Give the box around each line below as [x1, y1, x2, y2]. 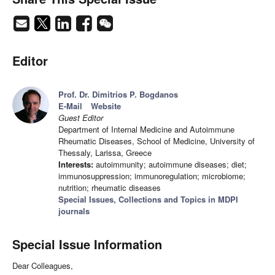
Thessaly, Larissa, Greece [58, 147, 152, 159]
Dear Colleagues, [12, 260, 73, 272]
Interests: [58, 158, 93, 171]
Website [91, 100, 121, 112]
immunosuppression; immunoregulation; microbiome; [58, 170, 246, 182]
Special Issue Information [12, 235, 162, 254]
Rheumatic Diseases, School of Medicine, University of [58, 135, 255, 147]
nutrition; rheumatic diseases [58, 182, 161, 194]
